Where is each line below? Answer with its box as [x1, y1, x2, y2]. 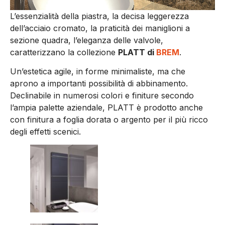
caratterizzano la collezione [10, 47, 118, 57]
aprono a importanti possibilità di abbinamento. [10, 78, 188, 88]
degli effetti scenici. [10, 126, 81, 137]
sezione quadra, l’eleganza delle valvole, [10, 35, 163, 45]
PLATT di [118, 47, 156, 57]
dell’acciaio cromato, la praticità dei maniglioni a [10, 23, 190, 33]
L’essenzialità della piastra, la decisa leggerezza [10, 11, 189, 21]
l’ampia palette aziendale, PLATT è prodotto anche [10, 102, 203, 113]
